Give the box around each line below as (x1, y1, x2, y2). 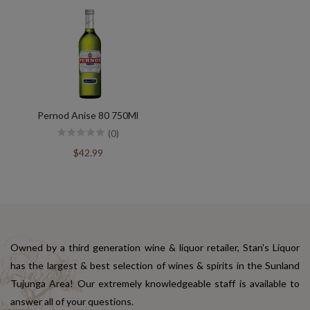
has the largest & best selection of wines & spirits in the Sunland (10, 259, 300, 272)
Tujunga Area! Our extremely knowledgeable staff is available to (10, 277, 300, 290)
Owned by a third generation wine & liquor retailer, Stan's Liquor (10, 241, 300, 254)
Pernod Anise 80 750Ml (37, 109, 138, 122)
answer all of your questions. (10, 295, 134, 308)
